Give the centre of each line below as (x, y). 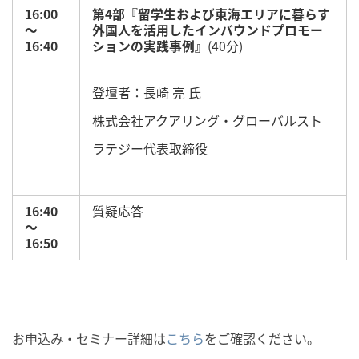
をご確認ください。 (262, 338)
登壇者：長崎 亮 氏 (147, 92)
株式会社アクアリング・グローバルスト (207, 120)
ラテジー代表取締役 (150, 148)
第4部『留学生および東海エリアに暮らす (211, 14)
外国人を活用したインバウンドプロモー (208, 30)
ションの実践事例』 (150, 46)
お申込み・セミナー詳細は (89, 338)
